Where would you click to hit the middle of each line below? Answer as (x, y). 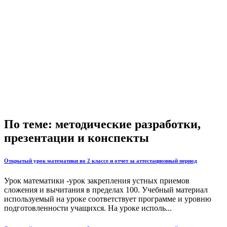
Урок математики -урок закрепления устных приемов (97, 180)
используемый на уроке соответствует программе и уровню (108, 199)
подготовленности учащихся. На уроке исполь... (88, 208)
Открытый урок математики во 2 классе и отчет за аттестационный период (101, 160)
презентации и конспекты (77, 138)
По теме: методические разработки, (102, 124)
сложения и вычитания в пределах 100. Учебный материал (106, 190)
